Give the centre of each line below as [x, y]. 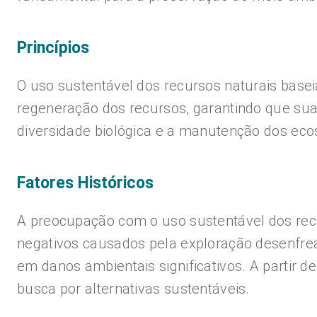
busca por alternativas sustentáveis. [133, 289]
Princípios [53, 48]
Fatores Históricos [85, 183]
